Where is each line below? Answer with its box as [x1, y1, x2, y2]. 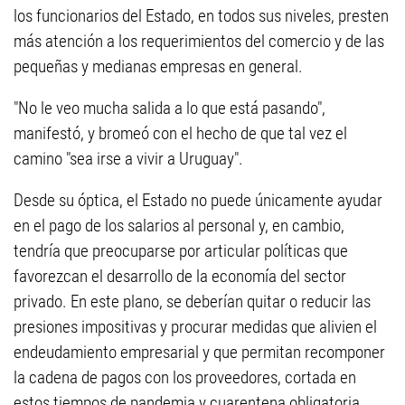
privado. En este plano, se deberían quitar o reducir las [14, 291, 371, 312]
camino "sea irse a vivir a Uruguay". [14, 148, 243, 169]
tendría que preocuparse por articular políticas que [14, 240, 348, 261]
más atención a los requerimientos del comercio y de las [14, 31, 384, 52]
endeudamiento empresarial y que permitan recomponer [14, 342, 385, 363]
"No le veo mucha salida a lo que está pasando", [14, 98, 325, 118]
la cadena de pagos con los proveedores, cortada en [14, 367, 356, 388]
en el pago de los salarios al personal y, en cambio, [14, 215, 344, 236]
